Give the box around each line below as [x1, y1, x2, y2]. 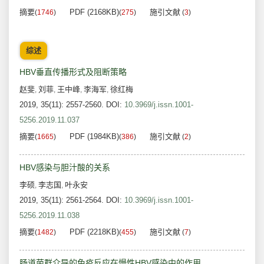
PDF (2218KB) [70, 227, 119, 237]
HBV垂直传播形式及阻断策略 [19, 67, 127, 77]
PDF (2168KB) [70, 8, 119, 17]
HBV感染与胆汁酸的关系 [19, 163, 110, 173]
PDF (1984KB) [70, 132, 119, 141]
